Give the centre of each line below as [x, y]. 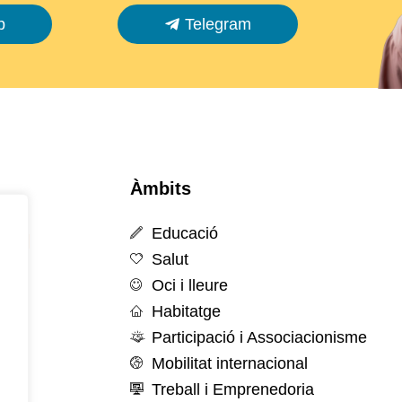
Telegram [218, 24]
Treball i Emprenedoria [232, 389]
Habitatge [186, 311]
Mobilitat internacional [229, 363]
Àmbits [161, 188]
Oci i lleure [189, 285]
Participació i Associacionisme [259, 337]
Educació [184, 233]
